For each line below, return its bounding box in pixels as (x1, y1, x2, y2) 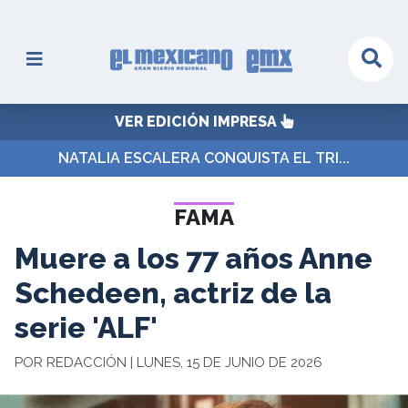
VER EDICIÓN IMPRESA (115, 113, 280, 130)
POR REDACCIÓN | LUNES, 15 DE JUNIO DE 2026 (15, 354, 322, 371)
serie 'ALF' (15, 311, 158, 344)
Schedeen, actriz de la (15, 276, 331, 310)
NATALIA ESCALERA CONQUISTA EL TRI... (58, 149, 350, 167)
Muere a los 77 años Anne (15, 241, 372, 275)
